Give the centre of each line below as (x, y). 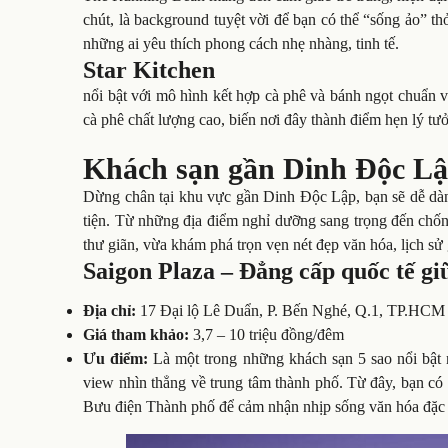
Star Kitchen (149, 70)
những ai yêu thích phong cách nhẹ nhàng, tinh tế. (241, 43)
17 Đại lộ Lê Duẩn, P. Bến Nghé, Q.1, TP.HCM (293, 311)
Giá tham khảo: (136, 335)
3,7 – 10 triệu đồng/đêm (267, 335)
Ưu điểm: (118, 359)
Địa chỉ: (112, 311)
